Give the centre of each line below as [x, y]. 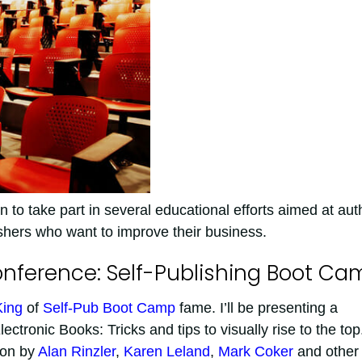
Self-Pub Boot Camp [109, 307]
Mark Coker [255, 351]
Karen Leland [166, 351]
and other [326, 351]
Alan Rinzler [76, 351]
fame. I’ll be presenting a [256, 307]
